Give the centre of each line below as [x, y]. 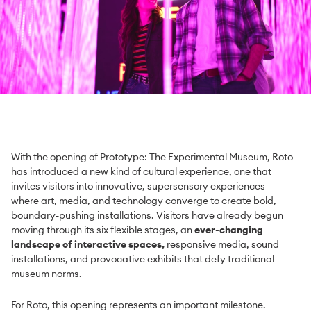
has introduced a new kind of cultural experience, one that [141, 171]
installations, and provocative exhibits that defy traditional [143, 259]
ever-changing [229, 229]
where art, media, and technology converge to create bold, [144, 200]
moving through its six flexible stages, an [103, 229]
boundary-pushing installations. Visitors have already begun [147, 215]
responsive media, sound [223, 244]
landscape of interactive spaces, [89, 244]
